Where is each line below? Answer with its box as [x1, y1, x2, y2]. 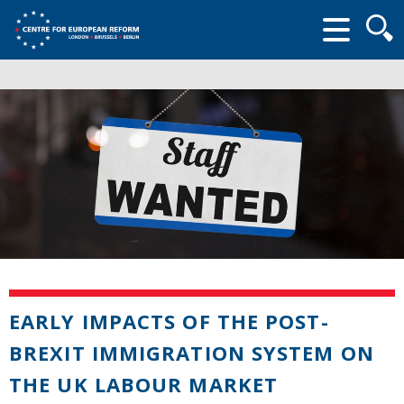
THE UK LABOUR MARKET [9, 370, 279, 398]
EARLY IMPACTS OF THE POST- [9, 307, 329, 335]
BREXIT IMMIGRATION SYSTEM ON [9, 338, 374, 366]
